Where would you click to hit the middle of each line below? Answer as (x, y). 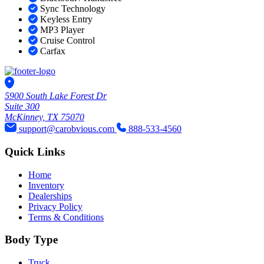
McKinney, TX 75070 (44, 117)
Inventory (46, 185)
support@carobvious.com (68, 129)
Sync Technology (73, 9)
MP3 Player (62, 30)
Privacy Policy (55, 206)
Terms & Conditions (66, 217)
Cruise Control (67, 41)
